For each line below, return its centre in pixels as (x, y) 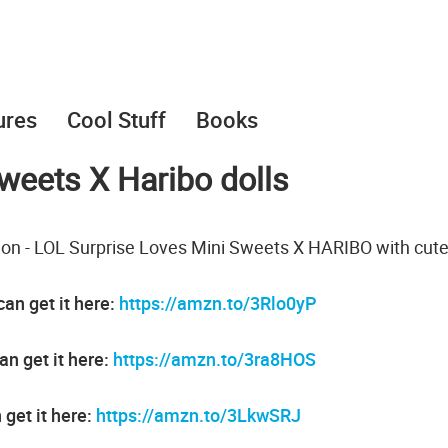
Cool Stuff (116, 119)
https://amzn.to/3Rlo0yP (217, 303)
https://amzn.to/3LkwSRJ (198, 415)
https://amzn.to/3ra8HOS (214, 359)
